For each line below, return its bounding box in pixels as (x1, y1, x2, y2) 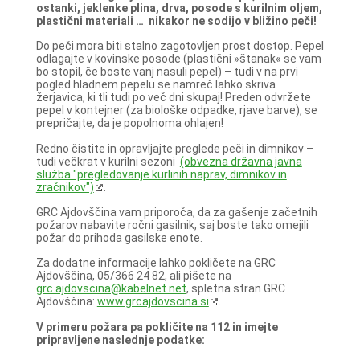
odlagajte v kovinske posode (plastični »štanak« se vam (35, 52, 321, 66)
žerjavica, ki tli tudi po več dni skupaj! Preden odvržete (35, 91, 311, 104)
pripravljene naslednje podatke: (35, 333, 205, 346)
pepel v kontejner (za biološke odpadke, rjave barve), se (35, 104, 317, 117)
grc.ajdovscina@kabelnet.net (35, 282, 186, 296)
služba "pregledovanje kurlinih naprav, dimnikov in (35, 167, 287, 181)
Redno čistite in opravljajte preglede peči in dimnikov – (35, 141, 313, 155)
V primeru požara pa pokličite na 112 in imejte (35, 320, 278, 333)
